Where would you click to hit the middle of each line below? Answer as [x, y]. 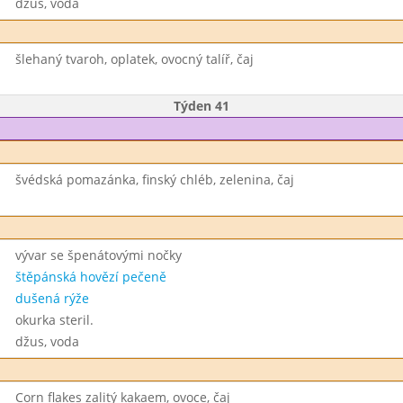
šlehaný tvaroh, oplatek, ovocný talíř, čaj [134, 59]
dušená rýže [52, 298]
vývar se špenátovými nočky [98, 255]
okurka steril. [54, 320]
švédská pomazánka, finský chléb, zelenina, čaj [154, 179]
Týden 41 [201, 106]
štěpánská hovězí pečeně [90, 277]
